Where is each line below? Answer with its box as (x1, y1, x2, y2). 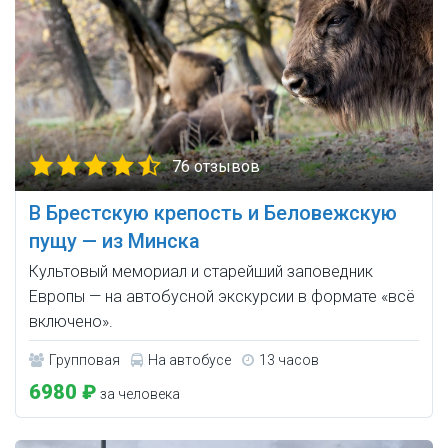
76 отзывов (172, 157, 260, 177)
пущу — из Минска (29, 229, 200, 254)
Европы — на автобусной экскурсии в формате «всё (29, 287, 415, 307)
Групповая (49, 352, 120, 369)
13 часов (259, 352, 319, 369)
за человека (97, 386, 180, 403)
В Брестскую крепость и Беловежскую (29, 201, 397, 226)
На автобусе (148, 352, 231, 369)
